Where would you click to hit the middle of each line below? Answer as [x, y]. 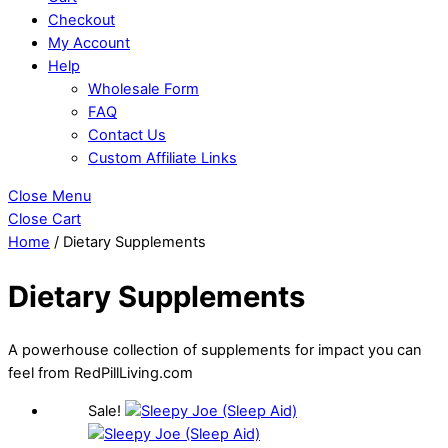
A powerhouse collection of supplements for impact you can [215, 350]
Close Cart [44, 218]
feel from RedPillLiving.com [100, 373]
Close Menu [49, 195]
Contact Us [127, 135]
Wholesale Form [143, 89]
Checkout [81, 20]
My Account [89, 43]
